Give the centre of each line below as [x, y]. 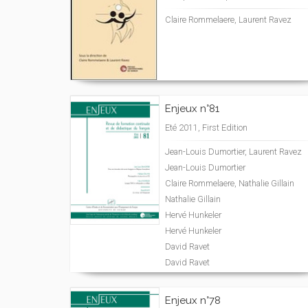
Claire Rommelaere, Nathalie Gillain [230, 183]
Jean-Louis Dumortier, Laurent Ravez [233, 152]
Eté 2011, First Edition [206, 128]
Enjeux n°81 [192, 109]
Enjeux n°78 [193, 300]
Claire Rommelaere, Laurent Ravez [228, 20]
